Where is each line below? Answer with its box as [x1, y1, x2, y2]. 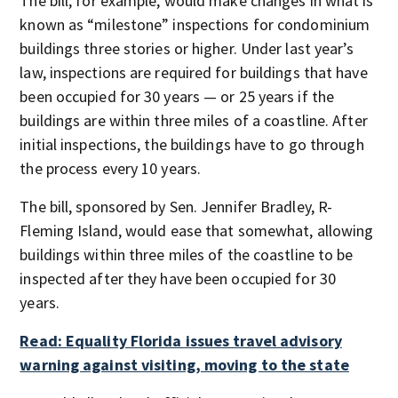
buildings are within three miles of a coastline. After [20, 109, 368, 131]
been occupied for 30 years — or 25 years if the [20, 85, 335, 107]
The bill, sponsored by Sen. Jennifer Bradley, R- [20, 195, 333, 217]
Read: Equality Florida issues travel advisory [20, 330, 342, 351]
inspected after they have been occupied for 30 [20, 267, 336, 289]
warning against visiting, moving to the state [20, 354, 349, 375]
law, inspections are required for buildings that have [20, 61, 368, 83]
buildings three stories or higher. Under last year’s [20, 37, 354, 59]
